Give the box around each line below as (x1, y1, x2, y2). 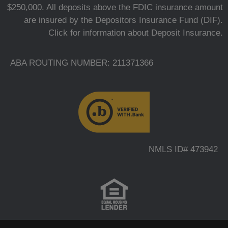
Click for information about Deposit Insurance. (48, 28, 223, 38)
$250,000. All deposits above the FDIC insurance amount (7, 3, 223, 13)
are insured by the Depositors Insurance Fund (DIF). (24, 15, 223, 25)
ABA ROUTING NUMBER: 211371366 (10, 58, 153, 68)
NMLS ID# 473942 (149, 144, 218, 154)
